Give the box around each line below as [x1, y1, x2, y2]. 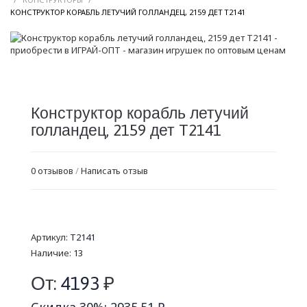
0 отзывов [31, 164, 73, 177]
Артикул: [31, 231, 70, 244]
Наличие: [31, 247, 73, 260]
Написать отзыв [81, 164, 148, 177]
